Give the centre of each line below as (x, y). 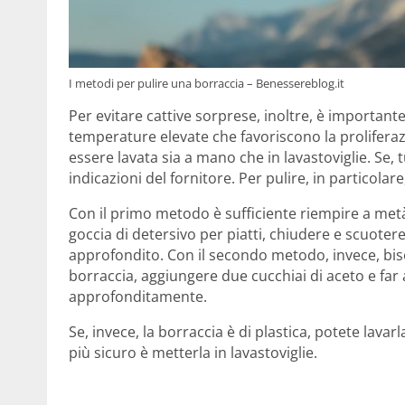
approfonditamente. (138, 297)
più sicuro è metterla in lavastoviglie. (193, 353)
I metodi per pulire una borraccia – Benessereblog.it (207, 84)
